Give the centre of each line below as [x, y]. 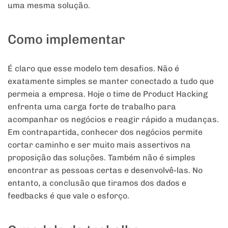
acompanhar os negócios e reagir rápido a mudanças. [113, 120]
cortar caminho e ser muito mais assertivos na [99, 145]
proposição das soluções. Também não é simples [102, 158]
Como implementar [66, 39]
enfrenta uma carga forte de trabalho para [92, 107]
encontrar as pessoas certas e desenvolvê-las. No [105, 170]
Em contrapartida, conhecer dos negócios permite [105, 132]
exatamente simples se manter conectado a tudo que [111, 81]
